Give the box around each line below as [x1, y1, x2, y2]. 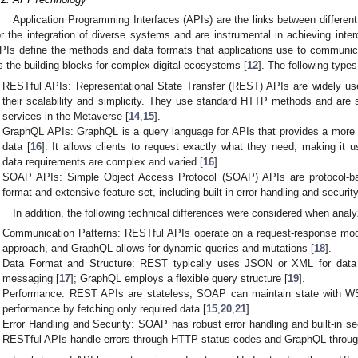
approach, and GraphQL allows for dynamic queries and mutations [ [2, 242, 315, 255]
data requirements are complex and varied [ [2, 156, 204, 169]
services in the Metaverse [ [2, 110, 129, 123]
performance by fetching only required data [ [2, 303, 207, 316]
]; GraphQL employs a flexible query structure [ [70, 272, 288, 285]
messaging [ [2, 272, 60, 285]
